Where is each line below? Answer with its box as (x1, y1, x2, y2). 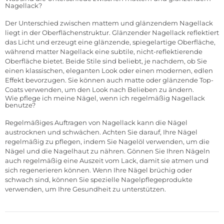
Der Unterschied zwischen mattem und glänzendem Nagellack (5, 18, 213, 27)
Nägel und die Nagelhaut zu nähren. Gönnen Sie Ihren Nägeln (5, 146, 210, 155)
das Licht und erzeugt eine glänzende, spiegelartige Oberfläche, (5, 37, 215, 46)
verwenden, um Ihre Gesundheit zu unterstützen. (5, 184, 166, 193)
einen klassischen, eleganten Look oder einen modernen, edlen (5, 66, 213, 74)
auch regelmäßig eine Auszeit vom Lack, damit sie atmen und (5, 156, 208, 164)
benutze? (5, 100, 35, 109)
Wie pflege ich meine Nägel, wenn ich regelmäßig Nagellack (5, 93, 205, 102)
